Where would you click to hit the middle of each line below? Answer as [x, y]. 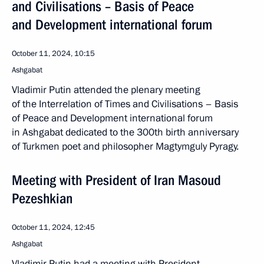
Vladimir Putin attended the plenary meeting [106, 90]
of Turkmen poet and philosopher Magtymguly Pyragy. [125, 146]
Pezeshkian [42, 198]
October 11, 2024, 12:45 [53, 227]
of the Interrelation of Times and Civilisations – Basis [125, 104]
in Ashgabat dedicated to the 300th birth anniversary [125, 132]
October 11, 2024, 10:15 [53, 53]
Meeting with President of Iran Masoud [116, 180]
